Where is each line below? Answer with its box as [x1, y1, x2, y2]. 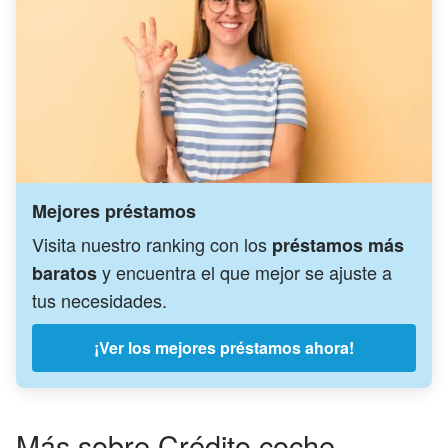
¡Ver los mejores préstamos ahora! [94, 335, 354, 359]
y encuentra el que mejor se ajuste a [102, 258, 392, 285]
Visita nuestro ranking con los [32, 230, 272, 257]
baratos [32, 259, 102, 286]
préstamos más [272, 231, 404, 258]
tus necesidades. [32, 286, 167, 313]
